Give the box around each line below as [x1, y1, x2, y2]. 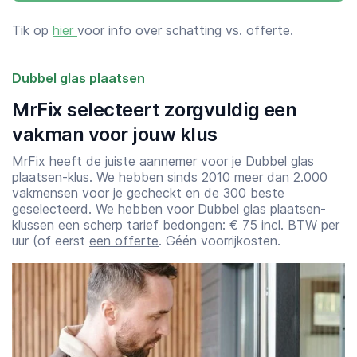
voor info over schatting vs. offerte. [77, 22, 293, 38]
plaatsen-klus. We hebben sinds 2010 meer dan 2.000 [12, 169, 328, 185]
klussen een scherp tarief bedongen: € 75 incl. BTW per [12, 217, 339, 233]
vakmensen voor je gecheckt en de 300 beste [12, 185, 284, 201]
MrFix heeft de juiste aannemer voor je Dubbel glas [12, 153, 314, 169]
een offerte [89, 233, 159, 249]
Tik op [12, 22, 53, 38]
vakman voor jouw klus [12, 123, 218, 146]
